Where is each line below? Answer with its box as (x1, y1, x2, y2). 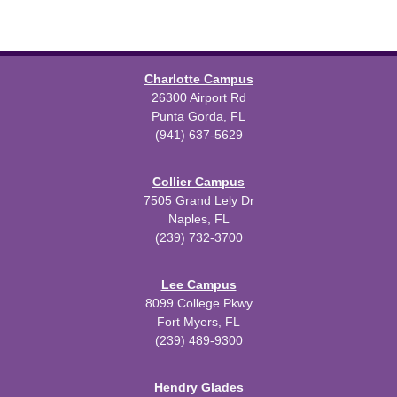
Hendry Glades (153, 380, 244, 394)
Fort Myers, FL (157, 315, 240, 329)
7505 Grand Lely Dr (143, 193, 254, 207)
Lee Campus (160, 277, 237, 292)
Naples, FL (167, 212, 230, 226)
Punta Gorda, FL (152, 109, 245, 123)
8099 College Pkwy (144, 296, 253, 310)
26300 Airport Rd (151, 90, 246, 105)
